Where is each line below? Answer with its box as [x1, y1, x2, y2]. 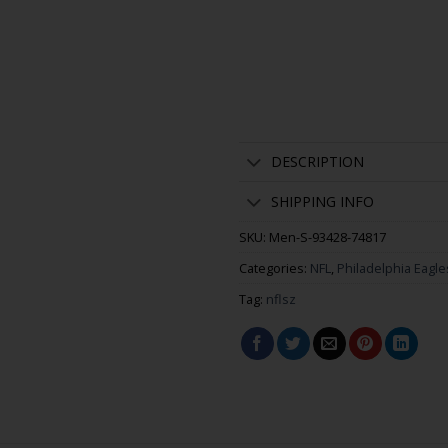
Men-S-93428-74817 [269, 228, 386, 247]
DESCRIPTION [271, 151, 365, 171]
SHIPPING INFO [271, 191, 375, 211]
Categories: [239, 259, 310, 278]
